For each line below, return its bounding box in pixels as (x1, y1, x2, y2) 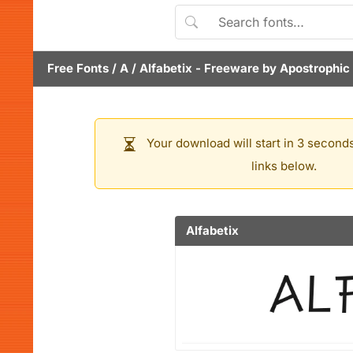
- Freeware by (192, 61, 280, 76)
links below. (251, 158, 317, 173)
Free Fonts (47, 61, 109, 76)
